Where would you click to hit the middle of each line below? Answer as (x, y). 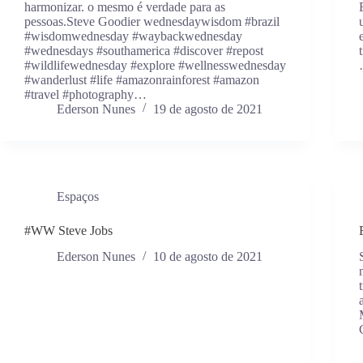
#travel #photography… (85, 94)
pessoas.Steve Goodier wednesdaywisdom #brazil (152, 21)
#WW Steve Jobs (68, 230)
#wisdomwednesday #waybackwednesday (133, 36)
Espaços (78, 196)
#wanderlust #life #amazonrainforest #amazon (142, 79)
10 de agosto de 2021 (208, 257)
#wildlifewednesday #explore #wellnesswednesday (155, 65)
